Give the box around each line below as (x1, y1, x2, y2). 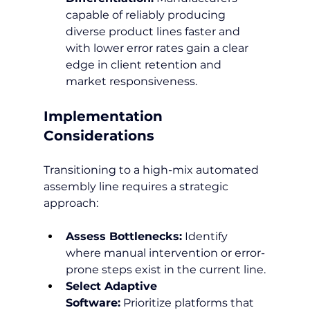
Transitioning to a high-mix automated (43, 163, 262, 176)
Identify (181, 229, 230, 243)
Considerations (43, 127, 154, 144)
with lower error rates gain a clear (65, 41, 251, 55)
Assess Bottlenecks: (65, 229, 182, 243)
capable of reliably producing (65, 8, 228, 21)
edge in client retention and (65, 57, 224, 71)
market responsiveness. (65, 74, 197, 88)
